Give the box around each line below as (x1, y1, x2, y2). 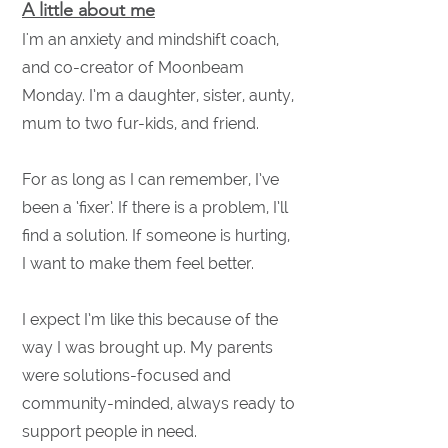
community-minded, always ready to (22, 394, 295, 413)
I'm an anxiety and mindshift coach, (22, 30, 279, 49)
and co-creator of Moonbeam (22, 58, 244, 77)
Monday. (22, 86, 89, 105)
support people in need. (22, 422, 197, 441)
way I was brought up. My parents (22, 338, 273, 357)
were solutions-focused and (22, 366, 231, 385)
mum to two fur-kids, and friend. (22, 114, 259, 133)
